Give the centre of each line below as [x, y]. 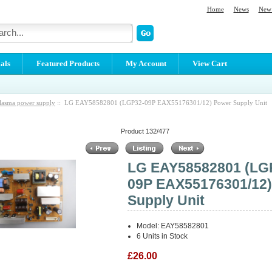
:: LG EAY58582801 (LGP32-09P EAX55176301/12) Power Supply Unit [161, 102]
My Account [146, 63]
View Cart [209, 63]
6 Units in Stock [162, 236]
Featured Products [68, 63]
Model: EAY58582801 [173, 226]
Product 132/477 [145, 131]
